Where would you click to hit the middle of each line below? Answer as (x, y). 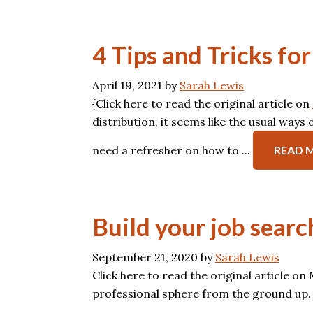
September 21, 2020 (145, 257)
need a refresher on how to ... (173, 150)
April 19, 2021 (127, 85)
